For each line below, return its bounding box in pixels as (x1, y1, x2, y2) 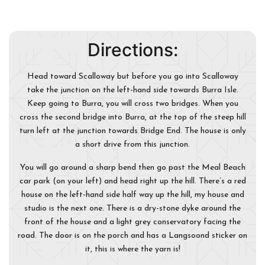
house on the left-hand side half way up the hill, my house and (21, 190, 244, 200)
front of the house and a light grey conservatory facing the (24, 218, 241, 227)
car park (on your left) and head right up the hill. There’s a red (19, 177, 246, 186)
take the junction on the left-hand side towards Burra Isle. (27, 86, 238, 95)
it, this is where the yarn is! (85, 245, 180, 254)
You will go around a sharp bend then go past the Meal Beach (20, 163, 245, 173)
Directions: (87, 39, 178, 61)
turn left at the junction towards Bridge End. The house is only (19, 127, 246, 136)
